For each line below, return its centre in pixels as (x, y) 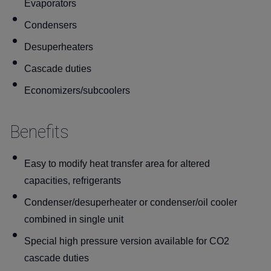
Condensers (51, 25)
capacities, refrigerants (73, 181)
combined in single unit (74, 220)
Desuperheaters (59, 47)
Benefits (39, 132)
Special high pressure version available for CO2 (127, 241)
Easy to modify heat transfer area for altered (117, 164)
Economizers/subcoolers (77, 91)
